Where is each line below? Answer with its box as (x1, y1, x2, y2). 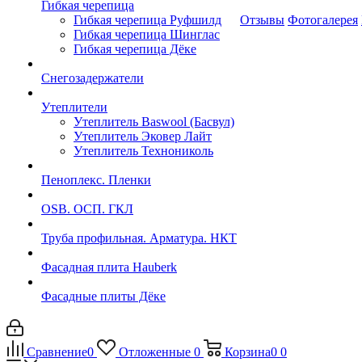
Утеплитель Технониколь (74, 144, 213, 158)
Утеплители (41, 100, 107, 114)
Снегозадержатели (41, 71, 144, 85)
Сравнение (27, 345, 87, 359)
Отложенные (118, 345, 191, 359)
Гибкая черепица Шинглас (74, 27, 220, 41)
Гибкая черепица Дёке (74, 42, 196, 56)
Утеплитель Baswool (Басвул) (74, 115, 234, 128)
